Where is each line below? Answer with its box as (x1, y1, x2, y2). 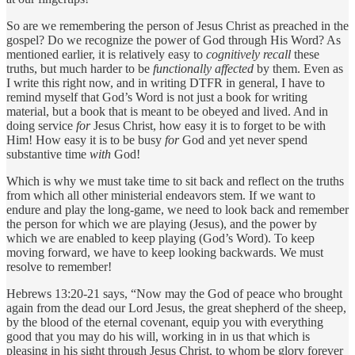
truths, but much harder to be (6, 61, 153, 75)
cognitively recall (206, 47, 291, 61)
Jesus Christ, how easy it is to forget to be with (90, 118, 326, 132)
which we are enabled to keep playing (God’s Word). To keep (6, 231, 315, 245)
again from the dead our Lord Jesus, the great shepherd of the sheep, (6, 300, 346, 315)
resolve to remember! (6, 259, 112, 273)
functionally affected (153, 61, 254, 75)
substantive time (6, 147, 90, 161)
